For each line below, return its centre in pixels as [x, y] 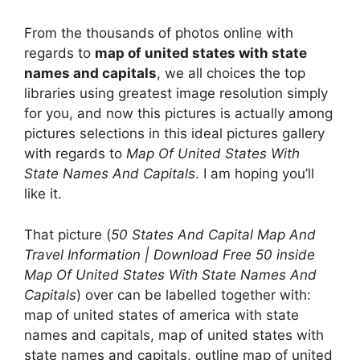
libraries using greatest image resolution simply [176, 94]
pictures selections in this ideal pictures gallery [174, 134]
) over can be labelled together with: [194, 295]
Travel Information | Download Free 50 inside [170, 254]
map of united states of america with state [162, 315]
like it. [43, 194]
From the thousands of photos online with [159, 33]
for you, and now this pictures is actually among [178, 114]
